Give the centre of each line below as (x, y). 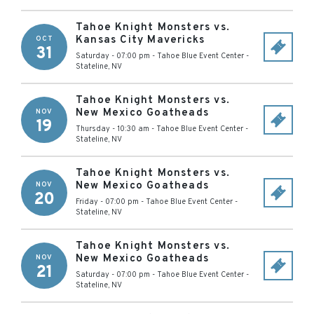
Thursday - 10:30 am (112, 129)
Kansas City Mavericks (141, 40)
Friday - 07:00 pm (107, 202)
